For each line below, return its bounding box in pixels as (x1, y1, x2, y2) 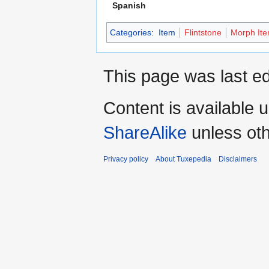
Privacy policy (103, 155, 148, 164)
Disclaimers (219, 155, 257, 164)
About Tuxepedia (156, 155, 211, 164)
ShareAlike (103, 122, 187, 143)
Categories (110, 28, 151, 38)
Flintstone (184, 28, 222, 38)
